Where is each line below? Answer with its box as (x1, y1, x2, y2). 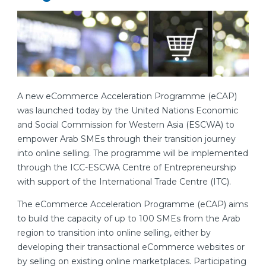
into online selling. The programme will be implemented (17, 147, 248, 159)
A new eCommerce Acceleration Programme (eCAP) (17, 90, 237, 102)
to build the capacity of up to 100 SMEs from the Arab (17, 213, 240, 224)
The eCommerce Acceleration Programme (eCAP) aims (17, 198, 248, 210)
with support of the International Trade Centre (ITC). (17, 176, 231, 187)
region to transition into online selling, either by (17, 227, 211, 238)
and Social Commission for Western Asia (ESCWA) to (17, 119, 235, 130)
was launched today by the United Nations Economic (17, 104, 238, 116)
